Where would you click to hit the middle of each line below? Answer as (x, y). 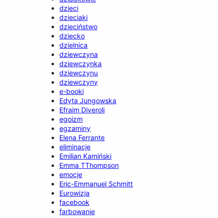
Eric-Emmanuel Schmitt (96, 183)
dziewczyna (79, 54)
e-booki (72, 91)
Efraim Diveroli (82, 109)
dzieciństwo (79, 26)
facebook (75, 202)
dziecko (72, 36)
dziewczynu (79, 73)
